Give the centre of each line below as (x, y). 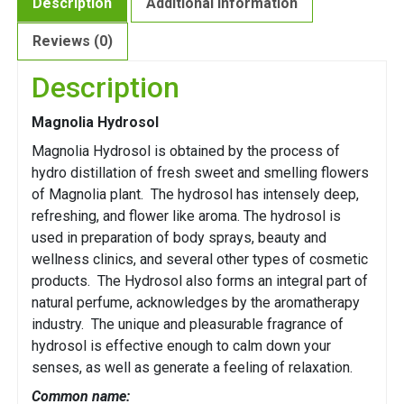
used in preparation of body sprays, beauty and (179, 238)
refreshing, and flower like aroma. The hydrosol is (186, 216)
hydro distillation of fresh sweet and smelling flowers (200, 173)
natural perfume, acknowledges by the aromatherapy (196, 303)
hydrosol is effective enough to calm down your (181, 346)
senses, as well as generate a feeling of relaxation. (192, 368)
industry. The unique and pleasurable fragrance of (188, 325)
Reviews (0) (73, 41)
